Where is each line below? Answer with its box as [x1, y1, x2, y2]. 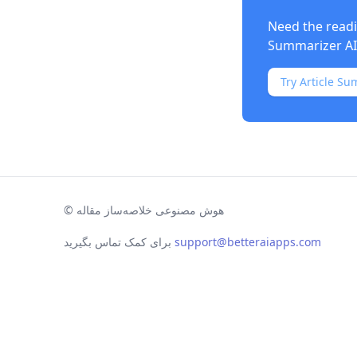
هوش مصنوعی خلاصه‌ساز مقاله [76, 202, 224, 218]
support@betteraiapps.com [175, 234, 321, 249]
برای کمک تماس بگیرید [64, 234, 171, 249]
